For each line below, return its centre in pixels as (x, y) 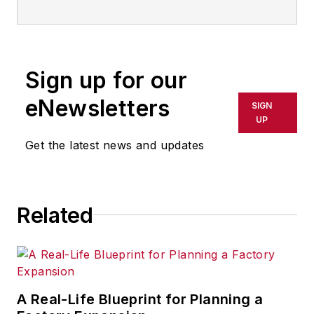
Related (55, 215)
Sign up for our (106, 80)
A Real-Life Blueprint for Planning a (140, 299)
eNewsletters (98, 108)
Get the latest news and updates (115, 145)
